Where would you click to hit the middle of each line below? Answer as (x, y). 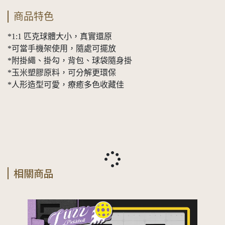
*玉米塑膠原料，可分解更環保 (62, 72)
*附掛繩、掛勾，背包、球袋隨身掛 (70, 60)
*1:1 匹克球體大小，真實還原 (60, 36)
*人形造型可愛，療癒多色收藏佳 (66, 84)
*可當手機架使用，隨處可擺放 (62, 48)
